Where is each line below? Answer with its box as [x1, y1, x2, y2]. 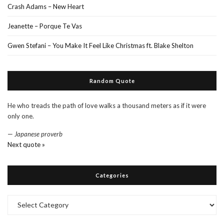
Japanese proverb [14, 129, 62, 138]
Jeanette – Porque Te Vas [7, 21, 82, 30]
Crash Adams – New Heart [7, 2, 84, 10]
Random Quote [89, 77, 135, 84]
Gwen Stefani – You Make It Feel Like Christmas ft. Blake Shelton [7, 41, 193, 49]
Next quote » [7, 140, 45, 148]
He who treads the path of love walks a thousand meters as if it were [7, 101, 206, 109]
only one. [7, 111, 34, 120]
